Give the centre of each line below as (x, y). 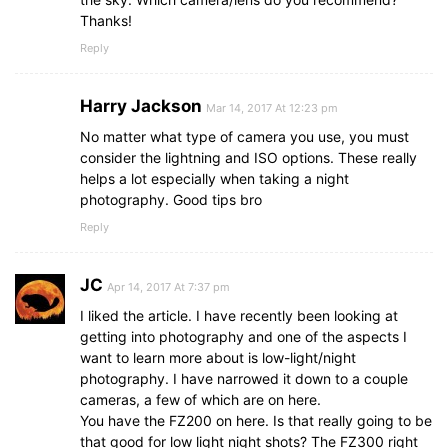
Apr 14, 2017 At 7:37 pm (168, 287)
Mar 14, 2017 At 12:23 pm (272, 108)
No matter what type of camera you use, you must (244, 137)
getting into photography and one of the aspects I (243, 337)
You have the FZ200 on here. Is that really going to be (256, 421)
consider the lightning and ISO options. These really (248, 158)
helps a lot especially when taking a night (214, 179)
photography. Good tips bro (171, 200)
